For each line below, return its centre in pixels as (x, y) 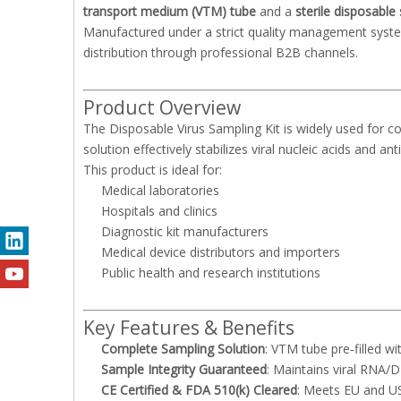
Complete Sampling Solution (183, 349)
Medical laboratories (160, 190)
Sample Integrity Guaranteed (184, 369)
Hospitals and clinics (159, 211)
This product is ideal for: (153, 170)
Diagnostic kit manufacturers (185, 231)
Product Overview (162, 107)
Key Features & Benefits (189, 328)
